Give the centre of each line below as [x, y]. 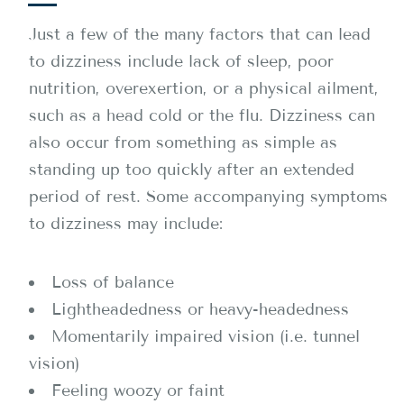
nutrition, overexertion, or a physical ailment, [204, 88]
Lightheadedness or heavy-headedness [200, 309]
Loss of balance [113, 282]
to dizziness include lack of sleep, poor [181, 61]
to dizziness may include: [126, 224]
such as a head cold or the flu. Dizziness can [202, 115]
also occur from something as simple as [183, 142]
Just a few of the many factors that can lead [200, 34]
